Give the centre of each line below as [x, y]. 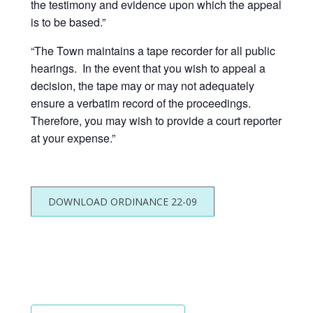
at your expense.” [73, 138]
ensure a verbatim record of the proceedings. [142, 103]
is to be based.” [68, 22]
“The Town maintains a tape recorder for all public [153, 50]
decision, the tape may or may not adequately [143, 85]
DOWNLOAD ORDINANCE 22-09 [123, 201]
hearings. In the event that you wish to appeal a [148, 68]
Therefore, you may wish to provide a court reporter [156, 120]
